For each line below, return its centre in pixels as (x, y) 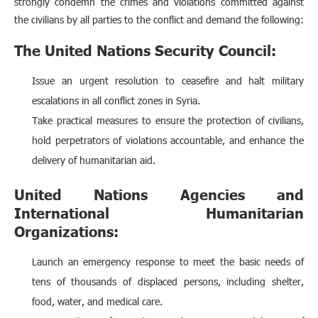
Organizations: (66, 230)
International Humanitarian (159, 212)
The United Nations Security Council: (145, 49)
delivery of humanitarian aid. (94, 160)
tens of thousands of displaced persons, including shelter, (168, 281)
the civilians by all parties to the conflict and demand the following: (159, 19)
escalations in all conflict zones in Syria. (116, 100)
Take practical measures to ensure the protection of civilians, (168, 120)
